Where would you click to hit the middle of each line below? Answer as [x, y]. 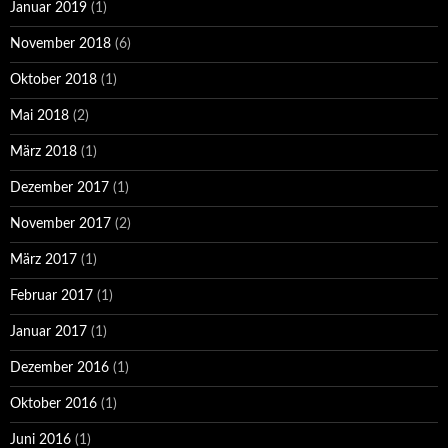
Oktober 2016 [53, 404]
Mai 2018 [39, 116]
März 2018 [43, 152]
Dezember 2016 [59, 368]
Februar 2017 [51, 296]
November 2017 [60, 224]
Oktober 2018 [53, 80]
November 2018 [60, 44]
